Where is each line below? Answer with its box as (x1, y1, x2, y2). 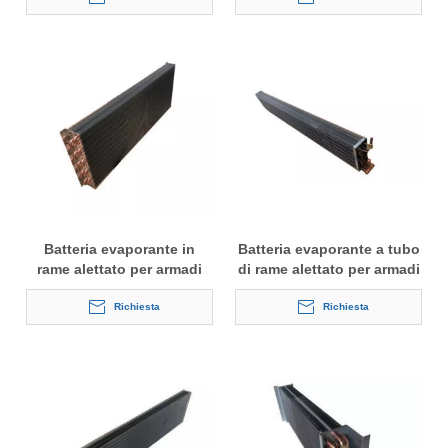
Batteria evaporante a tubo (237, 241, 420, 258)
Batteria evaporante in (44, 241, 195, 258)
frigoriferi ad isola (268, 281, 389, 298)
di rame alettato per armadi (237, 261, 420, 278)
